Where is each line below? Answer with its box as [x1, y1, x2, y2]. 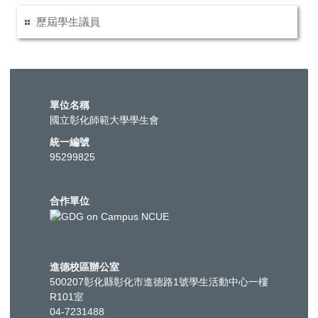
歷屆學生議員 [36, 16, 101, 28]
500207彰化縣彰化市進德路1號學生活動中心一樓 [50, 275, 268, 287]
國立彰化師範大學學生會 [50, 114, 159, 126]
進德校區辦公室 [50, 261, 119, 273]
